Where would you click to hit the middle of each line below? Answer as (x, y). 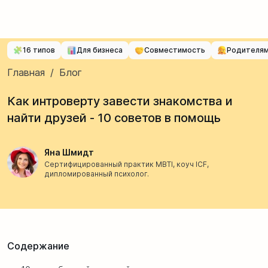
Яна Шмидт (69, 152)
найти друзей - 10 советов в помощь (114, 118)
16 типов (39, 50)
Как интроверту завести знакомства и (120, 101)
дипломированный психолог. (97, 174)
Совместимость (175, 50)
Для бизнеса (100, 50)
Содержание (38, 246)
